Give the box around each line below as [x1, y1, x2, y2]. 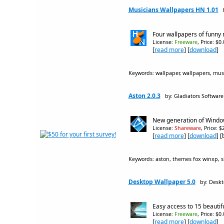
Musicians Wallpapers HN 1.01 [128, 5, 218, 14]
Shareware [174, 124, 201, 131]
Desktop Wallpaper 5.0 [128, 177, 195, 186]
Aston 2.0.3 [128, 91, 160, 100]
